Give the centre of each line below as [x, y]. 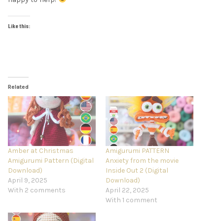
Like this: [19, 25]
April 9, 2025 [28, 181]
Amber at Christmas [41, 151]
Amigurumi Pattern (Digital [51, 161]
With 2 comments [37, 190]
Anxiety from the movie [142, 161]
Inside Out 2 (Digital [137, 171]
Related [18, 87]
